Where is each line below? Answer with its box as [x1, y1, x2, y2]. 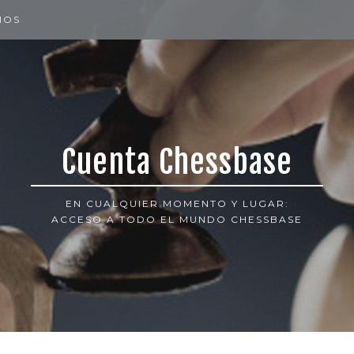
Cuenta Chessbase [62, 142, 292, 182]
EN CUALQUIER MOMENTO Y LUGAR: [65, 198, 289, 209]
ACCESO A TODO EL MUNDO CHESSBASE [51, 213, 303, 225]
